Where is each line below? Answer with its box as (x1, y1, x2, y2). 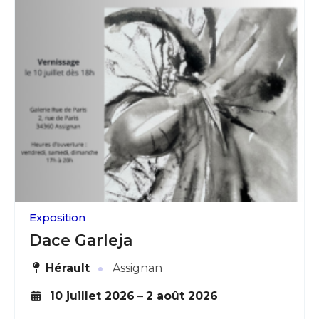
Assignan (110, 261, 163, 276)
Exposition (29, 210, 85, 224)
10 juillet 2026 (49, 288, 135, 303)
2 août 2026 (145, 288, 218, 303)
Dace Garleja (29, 230, 132, 250)
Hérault (46, 261, 90, 276)
